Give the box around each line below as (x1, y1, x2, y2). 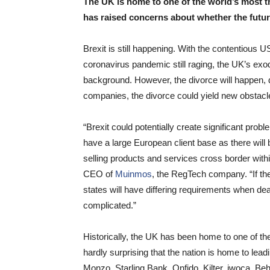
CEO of (83, 169, 115, 179)
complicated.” (83, 200, 136, 210)
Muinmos (115, 169, 152, 179)
